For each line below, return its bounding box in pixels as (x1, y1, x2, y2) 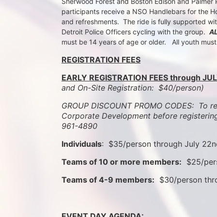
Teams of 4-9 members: (62, 175, 155, 185)
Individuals (62, 139, 102, 149)
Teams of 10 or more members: (62, 157, 182, 167)
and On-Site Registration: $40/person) (62, 83, 209, 93)
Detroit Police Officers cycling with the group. (62, 28, 209, 36)
